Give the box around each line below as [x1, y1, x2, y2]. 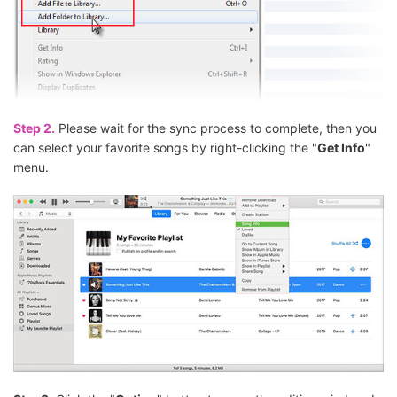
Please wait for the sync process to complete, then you [55, 120, 377, 136]
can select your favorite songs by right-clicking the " [13, 139, 317, 155]
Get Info [317, 139, 365, 155]
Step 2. [13, 120, 55, 136]
